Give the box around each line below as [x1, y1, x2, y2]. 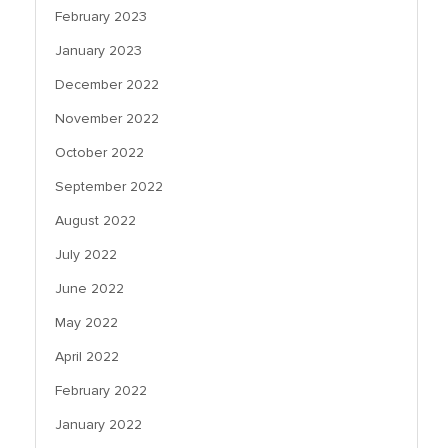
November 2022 [55, 110, 159, 127]
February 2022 [55, 382, 147, 399]
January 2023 [55, 42, 142, 59]
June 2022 [55, 280, 124, 297]
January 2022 [55, 416, 142, 433]
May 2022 [55, 314, 118, 331]
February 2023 [55, 8, 147, 25]
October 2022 [55, 144, 144, 161]
